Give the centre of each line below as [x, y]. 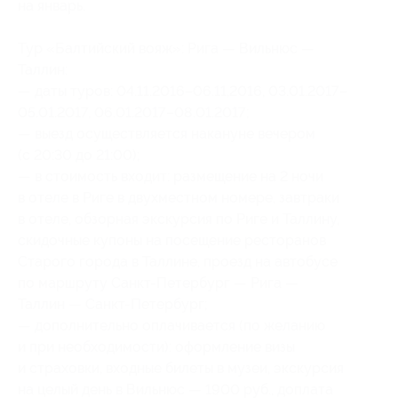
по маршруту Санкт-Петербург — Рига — [158, 283]
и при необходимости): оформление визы [156, 346]
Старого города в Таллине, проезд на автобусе [178, 261]
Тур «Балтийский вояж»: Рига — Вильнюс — [166, 48]
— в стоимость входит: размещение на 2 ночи [171, 176]
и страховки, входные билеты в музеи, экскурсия [181, 368]
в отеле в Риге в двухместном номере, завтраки [179, 197]
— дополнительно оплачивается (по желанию [171, 325]
